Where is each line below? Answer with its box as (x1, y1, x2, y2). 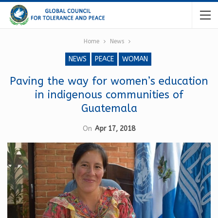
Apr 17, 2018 (95, 125, 135, 133)
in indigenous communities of (35, 89, 183, 101)
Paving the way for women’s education (10, 75, 208, 88)
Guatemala (81, 102, 137, 115)
